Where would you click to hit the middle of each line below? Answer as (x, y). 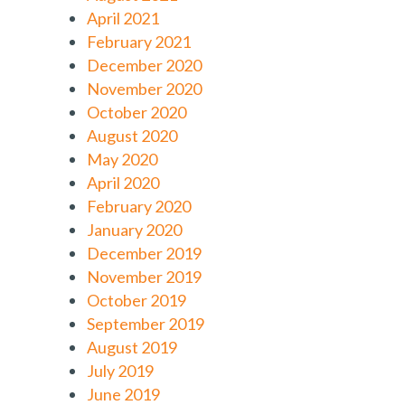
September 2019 (146, 324)
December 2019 (144, 253)
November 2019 (144, 277)
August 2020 (132, 136)
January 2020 (134, 230)
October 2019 (137, 300)
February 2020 (139, 206)
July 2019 (120, 371)
